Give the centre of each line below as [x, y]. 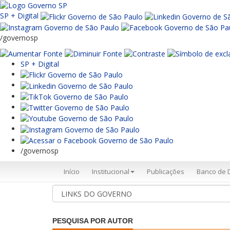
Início [72, 171]
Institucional [111, 171]
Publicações [166, 171]
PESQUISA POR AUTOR [93, 221]
